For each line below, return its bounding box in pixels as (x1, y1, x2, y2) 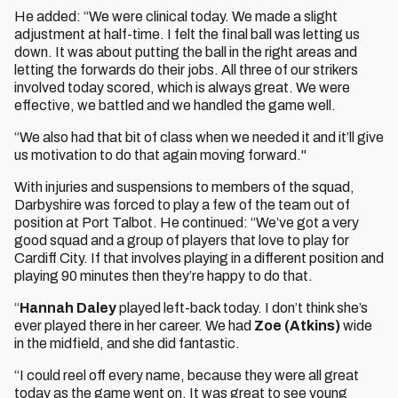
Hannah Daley (20, 300, 116, 315)
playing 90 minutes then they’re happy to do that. (14, 268, 313, 283)
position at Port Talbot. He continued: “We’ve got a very (14, 215, 359, 230)
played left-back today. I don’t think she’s (116, 300, 368, 315)
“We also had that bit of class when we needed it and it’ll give (14, 130, 384, 145)
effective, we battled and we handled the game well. (14, 98, 336, 113)
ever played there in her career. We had (14, 318, 251, 333)
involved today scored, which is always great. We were (14, 80, 350, 95)
